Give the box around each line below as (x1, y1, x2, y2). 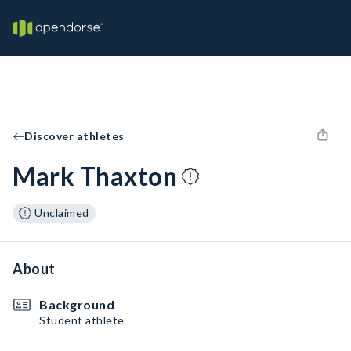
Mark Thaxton (13, 161, 177, 191)
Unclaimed (34, 206, 89, 219)
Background (39, 297, 114, 312)
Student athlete (39, 313, 125, 327)
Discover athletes (24, 129, 125, 143)
